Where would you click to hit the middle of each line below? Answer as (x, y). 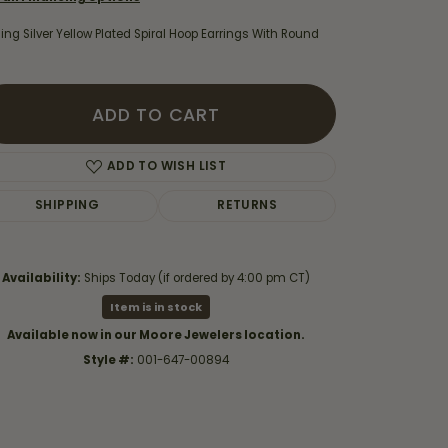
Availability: (41, 277)
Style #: (108, 359)
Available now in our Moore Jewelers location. (156, 334)
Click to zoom (216, 333)
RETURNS (247, 205)
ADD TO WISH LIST (166, 166)
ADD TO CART (156, 114)
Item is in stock (156, 306)
